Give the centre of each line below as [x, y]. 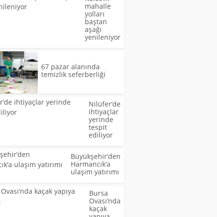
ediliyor [101, 135]
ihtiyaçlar [103, 111]
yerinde [101, 119]
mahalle [98, 6]
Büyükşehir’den [95, 156]
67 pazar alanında [70, 66]
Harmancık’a [90, 164]
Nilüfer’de [104, 104]
